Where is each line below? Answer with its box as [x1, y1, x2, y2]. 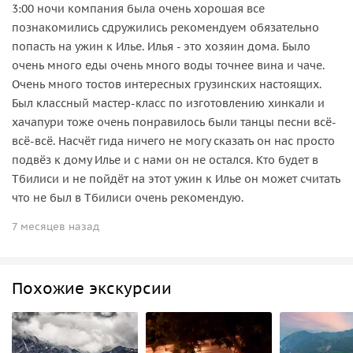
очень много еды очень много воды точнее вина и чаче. [12, 58, 325, 72]
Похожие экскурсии [12, 277, 172, 299]
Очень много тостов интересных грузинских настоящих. [12, 76, 321, 91]
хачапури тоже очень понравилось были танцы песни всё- [12, 114, 336, 129]
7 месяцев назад [12, 219, 99, 233]
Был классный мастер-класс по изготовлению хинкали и [12, 95, 325, 110]
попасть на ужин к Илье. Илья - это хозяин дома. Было [12, 39, 310, 54]
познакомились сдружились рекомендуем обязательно [12, 20, 319, 35]
